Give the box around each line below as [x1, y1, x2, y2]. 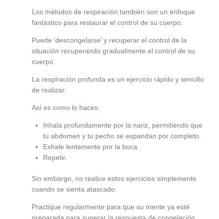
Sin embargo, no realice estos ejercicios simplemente [32, 175, 197, 183]
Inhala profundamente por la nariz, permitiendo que [43, 121, 202, 130]
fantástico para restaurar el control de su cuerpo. [32, 19, 183, 27]
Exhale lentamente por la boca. [43, 143, 139, 151]
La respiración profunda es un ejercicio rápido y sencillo [32, 75, 204, 84]
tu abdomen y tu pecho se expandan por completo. [43, 132, 201, 140]
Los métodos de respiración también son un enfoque [32, 8, 195, 16]
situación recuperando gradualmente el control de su [32, 47, 195, 55]
